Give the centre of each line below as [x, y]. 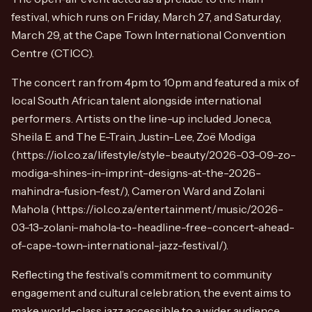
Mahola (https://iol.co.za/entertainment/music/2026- [147, 209]
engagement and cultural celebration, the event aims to [151, 292]
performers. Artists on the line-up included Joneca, [141, 118]
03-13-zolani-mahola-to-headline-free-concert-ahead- [153, 227]
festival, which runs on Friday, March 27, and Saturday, [146, 17]
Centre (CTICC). [53, 53]
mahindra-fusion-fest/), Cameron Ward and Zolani [138, 191]
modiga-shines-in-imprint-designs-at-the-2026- [136, 173]
